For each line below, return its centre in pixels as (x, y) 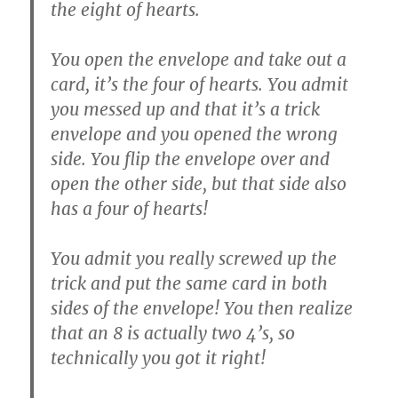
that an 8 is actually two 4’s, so (173, 333)
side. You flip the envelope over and (191, 159)
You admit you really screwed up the (194, 259)
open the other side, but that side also (199, 184)
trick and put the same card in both (190, 283)
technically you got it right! (159, 358)
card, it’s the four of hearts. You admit (200, 84)
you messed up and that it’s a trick (186, 109)
